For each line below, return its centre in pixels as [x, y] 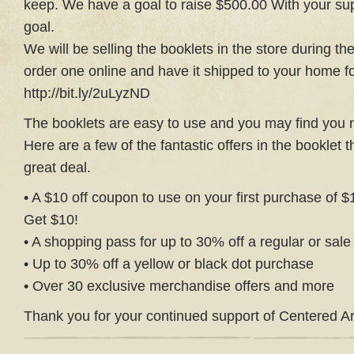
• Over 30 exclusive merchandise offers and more [179, 286]
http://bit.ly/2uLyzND [87, 93]
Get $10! [51, 220]
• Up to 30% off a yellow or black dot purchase [169, 264]
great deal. [57, 168]
